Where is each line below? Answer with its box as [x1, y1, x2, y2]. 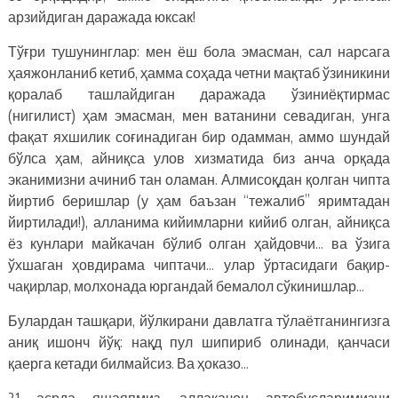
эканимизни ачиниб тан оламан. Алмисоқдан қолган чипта [7, 170, 391, 188]
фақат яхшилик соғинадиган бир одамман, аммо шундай [7, 127, 391, 146]
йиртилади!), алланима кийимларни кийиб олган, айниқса [7, 212, 391, 231]
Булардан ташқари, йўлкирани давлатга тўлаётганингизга [7, 311, 391, 330]
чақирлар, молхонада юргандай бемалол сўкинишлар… [7, 276, 364, 295]
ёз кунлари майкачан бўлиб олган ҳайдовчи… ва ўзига [7, 234, 391, 252]
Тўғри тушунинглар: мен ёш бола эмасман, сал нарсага [7, 42, 391, 60]
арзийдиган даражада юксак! [7, 7, 195, 26]
